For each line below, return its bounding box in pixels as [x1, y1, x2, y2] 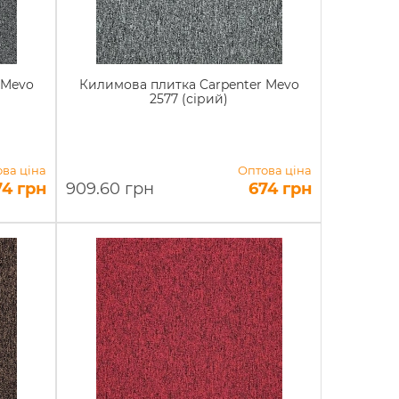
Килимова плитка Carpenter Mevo [78, 77, 299, 93]
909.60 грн [66, 179, 155, 199]
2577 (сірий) [150, 91, 229, 107]
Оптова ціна [237, 163, 312, 177]
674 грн [248, 179, 312, 199]
